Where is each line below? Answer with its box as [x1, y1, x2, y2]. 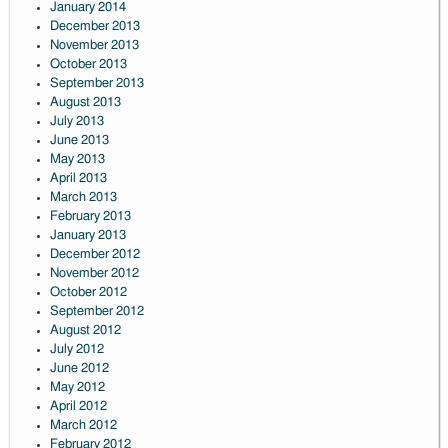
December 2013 [49, 20, 140, 34]
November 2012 [49, 267, 139, 281]
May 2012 [49, 381, 105, 395]
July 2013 [49, 115, 104, 129]
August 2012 [49, 324, 121, 338]
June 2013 [49, 134, 109, 148]
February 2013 [49, 210, 131, 224]
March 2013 [49, 191, 117, 205]
